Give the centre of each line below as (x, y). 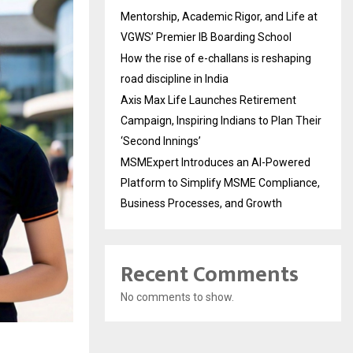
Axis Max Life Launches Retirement (208, 100)
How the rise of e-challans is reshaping (216, 58)
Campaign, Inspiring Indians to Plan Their (221, 121)
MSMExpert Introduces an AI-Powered (216, 162)
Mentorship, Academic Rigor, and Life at (219, 17)
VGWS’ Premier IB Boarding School (206, 37)
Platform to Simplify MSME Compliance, (220, 183)
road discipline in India (175, 79)
